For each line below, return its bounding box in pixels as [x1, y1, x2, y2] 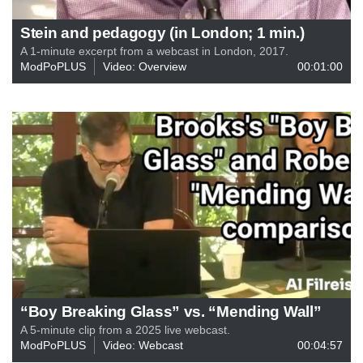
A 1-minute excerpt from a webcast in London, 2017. [20, 44, 288, 58]
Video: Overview [103, 59, 186, 73]
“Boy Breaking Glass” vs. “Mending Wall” [20, 301, 322, 320]
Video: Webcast [103, 338, 183, 352]
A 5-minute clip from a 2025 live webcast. [20, 322, 230, 336]
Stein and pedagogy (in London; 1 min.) [20, 23, 305, 41]
